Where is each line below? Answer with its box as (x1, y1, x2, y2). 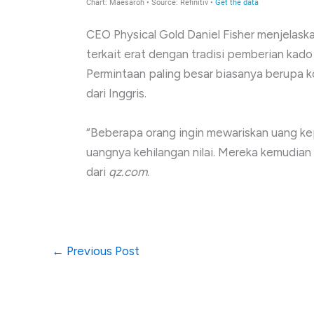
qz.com (109, 164, 147, 179)
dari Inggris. (86, 86, 146, 101)
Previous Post (64, 243, 139, 258)
